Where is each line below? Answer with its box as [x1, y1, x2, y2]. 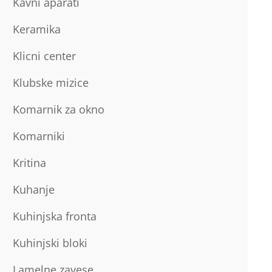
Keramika [12, 22, 61, 36]
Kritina [12, 155, 46, 170]
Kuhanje [12, 182, 55, 197]
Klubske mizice [12, 75, 89, 90]
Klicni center [12, 49, 76, 63]
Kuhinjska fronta [12, 209, 97, 223]
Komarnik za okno [12, 102, 104, 117]
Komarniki [12, 129, 65, 143]
